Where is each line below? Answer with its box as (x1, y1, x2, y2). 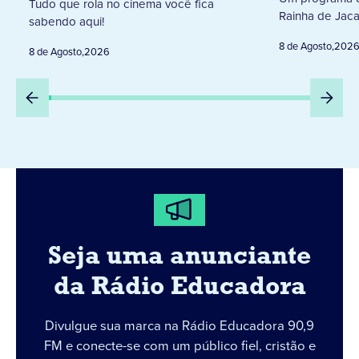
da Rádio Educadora (53, 275, 306, 301)
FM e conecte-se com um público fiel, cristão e (43, 336, 316, 356)
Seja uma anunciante (48, 244, 311, 270)
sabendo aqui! (29, 13, 105, 30)
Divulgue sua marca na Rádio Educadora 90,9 (45, 316, 314, 336)
